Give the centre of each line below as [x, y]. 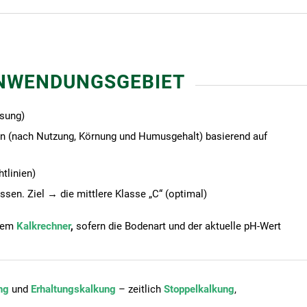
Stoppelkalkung [199, 289]
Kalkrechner [44, 226]
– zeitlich [140, 289]
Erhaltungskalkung [73, 289]
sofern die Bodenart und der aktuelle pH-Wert [179, 226]
